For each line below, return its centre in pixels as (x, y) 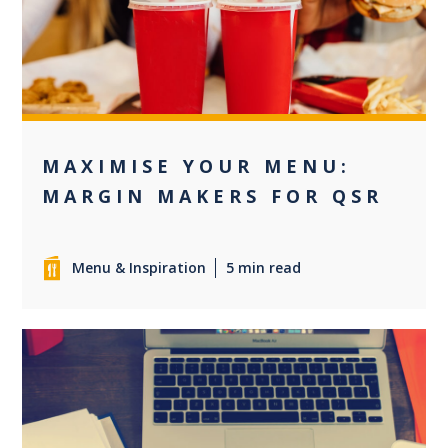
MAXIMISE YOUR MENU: (197, 166)
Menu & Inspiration (139, 268)
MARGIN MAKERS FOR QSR (213, 196)
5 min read (264, 268)
